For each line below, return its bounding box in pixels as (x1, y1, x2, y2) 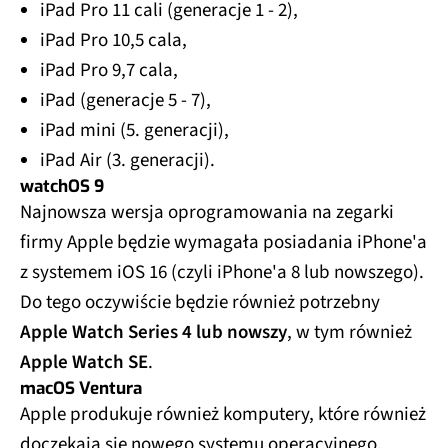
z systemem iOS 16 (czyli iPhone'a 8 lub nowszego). (20, 250, 424, 278)
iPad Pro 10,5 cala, (40, 18, 187, 46)
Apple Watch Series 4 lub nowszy (20, 310, 287, 338)
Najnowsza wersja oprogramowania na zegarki (20, 190, 394, 218)
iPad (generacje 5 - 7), (40, 78, 211, 106)
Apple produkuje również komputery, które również (20, 392, 426, 420)
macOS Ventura (20, 368, 142, 392)
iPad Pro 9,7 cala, (40, 48, 178, 76)
